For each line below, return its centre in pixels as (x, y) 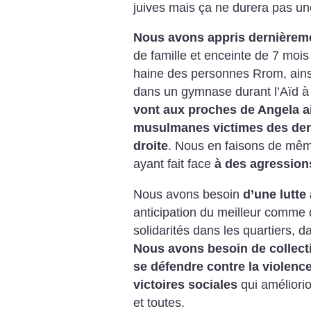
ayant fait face (172, 164)
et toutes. (159, 302)
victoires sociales (185, 284)
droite (151, 146)
